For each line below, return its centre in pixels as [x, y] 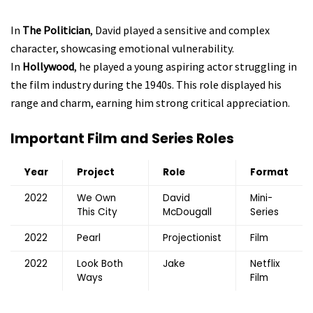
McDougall [187, 212]
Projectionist [192, 238]
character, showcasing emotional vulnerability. [122, 48]
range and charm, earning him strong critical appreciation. [150, 102]
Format [269, 173]
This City [97, 212]
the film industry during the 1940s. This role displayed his [146, 84]
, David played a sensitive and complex [180, 30]
